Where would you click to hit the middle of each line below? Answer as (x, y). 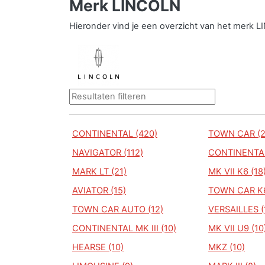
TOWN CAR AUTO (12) (118, 209)
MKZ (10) (227, 247)
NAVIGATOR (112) (108, 153)
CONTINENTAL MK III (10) (124, 228)
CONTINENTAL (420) (115, 134)
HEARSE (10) (98, 247)
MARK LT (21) (99, 172)
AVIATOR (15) (99, 190)
